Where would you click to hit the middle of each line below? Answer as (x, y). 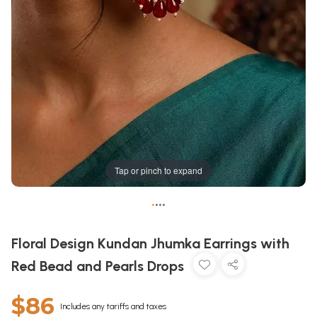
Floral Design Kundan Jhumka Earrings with (150, 244)
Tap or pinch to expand (158, 171)
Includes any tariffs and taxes (113, 307)
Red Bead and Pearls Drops (99, 266)
